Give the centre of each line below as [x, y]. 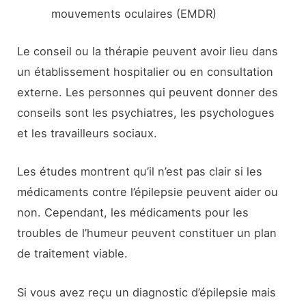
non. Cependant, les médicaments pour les [133, 213]
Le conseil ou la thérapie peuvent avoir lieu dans [148, 52]
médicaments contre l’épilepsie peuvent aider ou [148, 192]
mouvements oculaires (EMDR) [134, 14]
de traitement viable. [73, 254]
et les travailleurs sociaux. [87, 134]
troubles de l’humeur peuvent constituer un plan [147, 233]
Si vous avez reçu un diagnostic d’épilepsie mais [147, 292]
